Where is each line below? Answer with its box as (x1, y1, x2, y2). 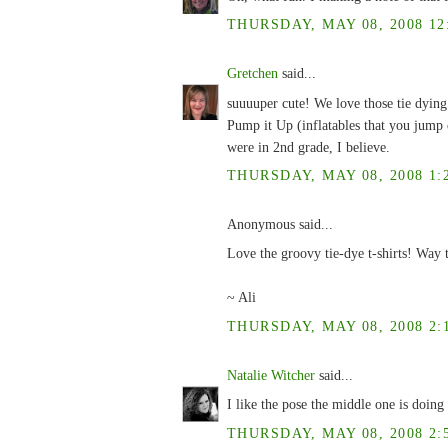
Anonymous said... (227, 216, 333, 233)
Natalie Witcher (227, 367, 315, 384)
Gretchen (227, 65, 278, 82)
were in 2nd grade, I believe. (227, 138, 390, 155)
